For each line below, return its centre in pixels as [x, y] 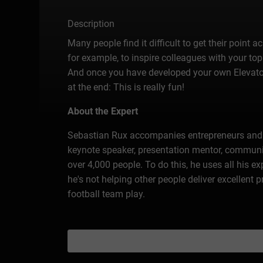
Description [91, 23]
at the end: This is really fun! [126, 87]
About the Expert [103, 111]
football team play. [107, 194]
